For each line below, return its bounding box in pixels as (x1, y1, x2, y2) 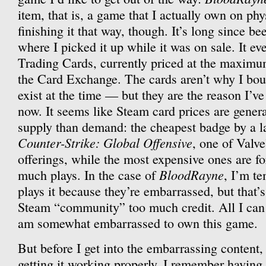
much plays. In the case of (18, 166, 159, 183)
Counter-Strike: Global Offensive (18, 134, 192, 151)
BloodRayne (159, 166, 224, 183)
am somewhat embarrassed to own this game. (18, 214, 258, 232)
